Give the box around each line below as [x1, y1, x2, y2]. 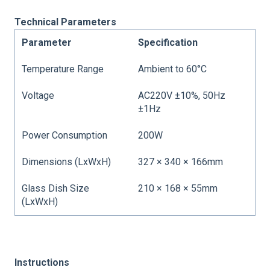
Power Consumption [22, 129, 108, 141]
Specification [138, 36, 198, 48]
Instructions [14, 256, 69, 268]
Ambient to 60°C [138, 63, 207, 75]
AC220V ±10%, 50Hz [138, 89, 226, 101]
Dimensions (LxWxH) [22, 155, 111, 168]
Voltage [22, 89, 55, 101]
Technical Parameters [14, 16, 116, 28]
